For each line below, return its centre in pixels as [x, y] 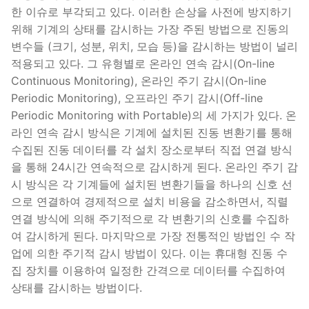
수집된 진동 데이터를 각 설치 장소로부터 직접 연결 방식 [152, 150]
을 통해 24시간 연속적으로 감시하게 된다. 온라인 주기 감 [154, 167]
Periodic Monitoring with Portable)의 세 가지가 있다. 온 [154, 116]
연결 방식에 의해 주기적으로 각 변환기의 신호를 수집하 [150, 219]
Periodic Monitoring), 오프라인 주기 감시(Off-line [137, 98]
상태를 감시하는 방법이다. [77, 288]
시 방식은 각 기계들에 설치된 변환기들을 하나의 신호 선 [152, 185]
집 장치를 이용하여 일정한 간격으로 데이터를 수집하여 [148, 271]
